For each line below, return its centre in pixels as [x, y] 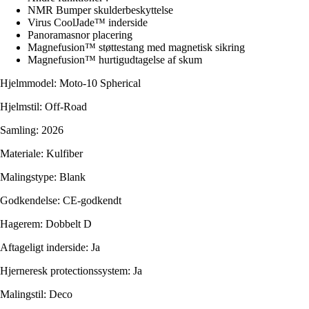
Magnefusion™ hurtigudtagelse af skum [115, 60]
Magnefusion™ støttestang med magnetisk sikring [136, 48]
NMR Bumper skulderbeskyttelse [100, 10]
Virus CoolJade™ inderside [88, 23]
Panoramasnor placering [80, 35]
